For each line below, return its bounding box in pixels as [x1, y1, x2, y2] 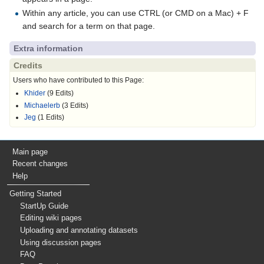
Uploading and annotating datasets [20, 225, 138, 235]
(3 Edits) [60, 101, 89, 110]
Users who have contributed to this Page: [13, 75, 144, 84]
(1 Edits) [36, 113, 65, 121]
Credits [14, 60, 42, 70]
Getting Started [9, 189, 61, 199]
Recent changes [12, 159, 68, 169]
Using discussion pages [20, 237, 102, 247]
